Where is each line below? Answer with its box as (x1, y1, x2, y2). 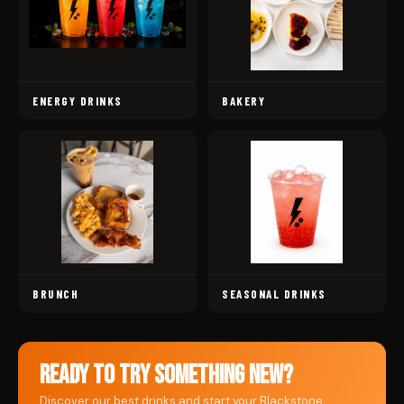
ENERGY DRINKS (32, 93, 123, 108)
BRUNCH (32, 287, 78, 302)
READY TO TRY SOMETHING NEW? (40, 359, 293, 391)
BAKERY (222, 93, 265, 108)
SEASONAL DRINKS (222, 287, 326, 302)
